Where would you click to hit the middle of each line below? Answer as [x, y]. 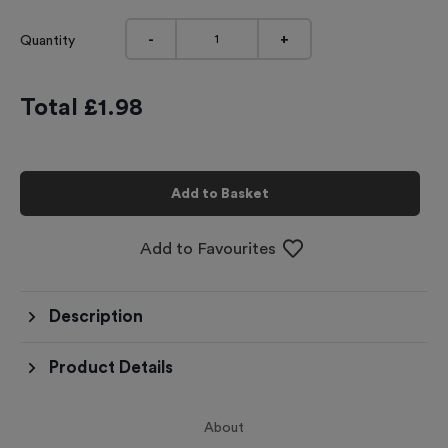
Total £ [59, 108]
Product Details [110, 367]
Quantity [47, 41]
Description [95, 316]
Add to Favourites [208, 248]
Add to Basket [220, 193]
